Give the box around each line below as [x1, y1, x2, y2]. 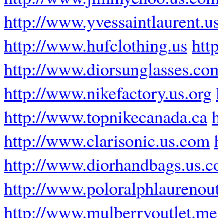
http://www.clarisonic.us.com [4, 128, 210, 152]
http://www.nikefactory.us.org [4, 80, 212, 105]
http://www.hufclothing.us [4, 33, 187, 57]
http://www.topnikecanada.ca [4, 104, 207, 128]
